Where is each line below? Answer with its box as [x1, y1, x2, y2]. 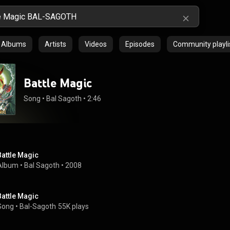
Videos [85, 40, 107, 48]
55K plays [58, 202, 89, 210]
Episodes [125, 40, 155, 48]
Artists [45, 40, 66, 48]
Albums [1, 40, 26, 48]
